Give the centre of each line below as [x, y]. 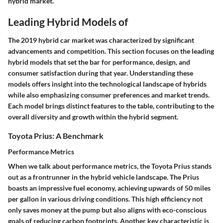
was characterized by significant [144, 40]
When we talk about [40, 166]
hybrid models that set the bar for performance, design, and [99, 62]
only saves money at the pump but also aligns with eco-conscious [107, 210]
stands [201, 166]
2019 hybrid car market [57, 40]
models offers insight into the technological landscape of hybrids [107, 84]
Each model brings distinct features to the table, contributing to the [111, 106]
